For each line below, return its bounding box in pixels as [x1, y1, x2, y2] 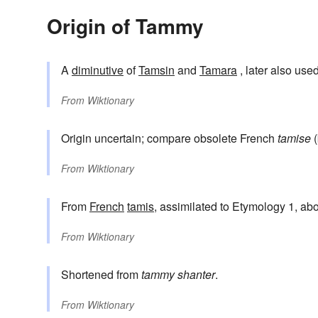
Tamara [199, 62, 237, 79]
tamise [278, 130, 311, 147]
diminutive [72, 62, 124, 79]
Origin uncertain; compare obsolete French [61, 130, 278, 147]
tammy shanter [141, 266, 215, 283]
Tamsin [138, 62, 175, 79]
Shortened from [61, 266, 141, 283]
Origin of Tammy [47, 11, 204, 41]
